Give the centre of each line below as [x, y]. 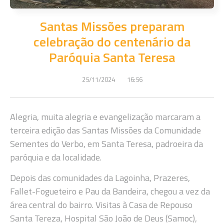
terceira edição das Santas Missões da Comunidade [105, 130]
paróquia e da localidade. [56, 157]
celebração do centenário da [112, 41]
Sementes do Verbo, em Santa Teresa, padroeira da [106, 143]
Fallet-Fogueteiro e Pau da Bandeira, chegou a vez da [110, 191]
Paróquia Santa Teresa [112, 57]
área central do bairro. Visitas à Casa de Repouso [101, 205]
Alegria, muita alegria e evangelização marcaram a [105, 116]
